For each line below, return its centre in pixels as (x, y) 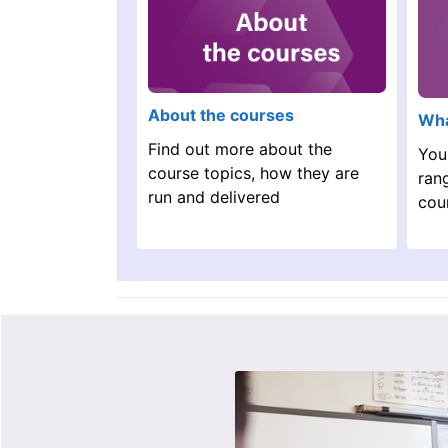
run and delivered (214, 196)
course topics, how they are (253, 172)
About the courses (221, 114)
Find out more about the (240, 148)
